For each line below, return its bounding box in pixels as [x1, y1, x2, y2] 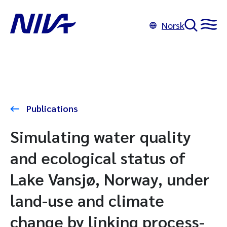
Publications [24, 102, 78, 114]
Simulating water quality [10, 126, 191, 146]
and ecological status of [10, 147, 185, 168]
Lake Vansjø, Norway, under [10, 168, 210, 189]
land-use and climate [10, 190, 164, 210]
